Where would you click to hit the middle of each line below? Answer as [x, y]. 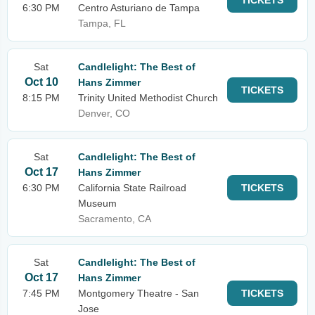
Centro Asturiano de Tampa [139, 8]
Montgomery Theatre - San [139, 293]
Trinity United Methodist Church [148, 98]
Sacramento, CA [115, 219]
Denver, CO [104, 113]
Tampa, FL [102, 23]
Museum [97, 203]
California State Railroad [132, 188]
